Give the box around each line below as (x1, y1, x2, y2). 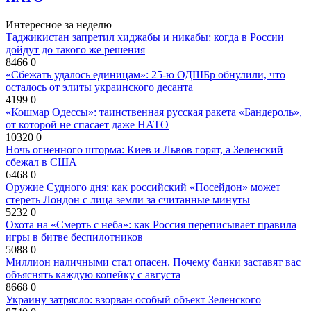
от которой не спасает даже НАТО (6, 118, 169, 131)
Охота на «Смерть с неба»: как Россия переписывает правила (6, 218, 296, 230)
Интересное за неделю (6, 18, 112, 31)
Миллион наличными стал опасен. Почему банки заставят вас (6, 255, 301, 268)
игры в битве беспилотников (6, 230, 143, 243)
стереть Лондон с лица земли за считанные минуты (6, 193, 250, 205)
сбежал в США (6, 155, 77, 168)
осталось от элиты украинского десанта (6, 81, 193, 93)
